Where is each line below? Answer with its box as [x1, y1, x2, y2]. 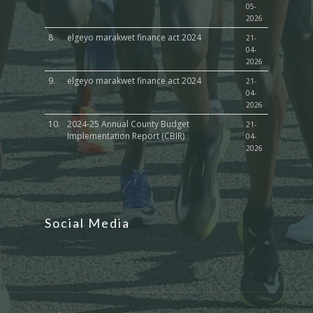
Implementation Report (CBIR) [67, 130, 184, 143]
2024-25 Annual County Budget [67, 118, 189, 131]
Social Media [45, 215, 130, 231]
